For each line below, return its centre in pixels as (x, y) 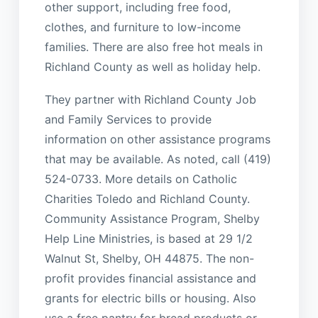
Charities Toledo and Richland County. (147, 198)
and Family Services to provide (128, 119)
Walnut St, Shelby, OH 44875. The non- (149, 258)
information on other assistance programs (157, 139)
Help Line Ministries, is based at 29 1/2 (148, 238)
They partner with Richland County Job (150, 99)
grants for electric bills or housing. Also (150, 298)
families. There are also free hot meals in (153, 46)
